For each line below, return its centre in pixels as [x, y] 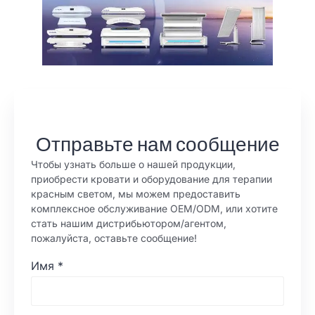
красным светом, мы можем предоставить [136, 193]
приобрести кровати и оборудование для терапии [152, 179]
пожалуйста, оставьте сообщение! [114, 238]
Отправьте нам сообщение [157, 144]
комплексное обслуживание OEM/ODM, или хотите [154, 208]
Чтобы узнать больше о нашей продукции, [133, 164]
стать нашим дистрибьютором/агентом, [129, 223]
